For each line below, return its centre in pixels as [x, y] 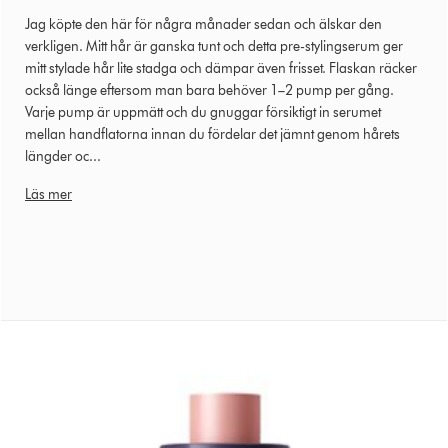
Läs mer [48, 194]
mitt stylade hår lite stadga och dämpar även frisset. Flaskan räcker [221, 68]
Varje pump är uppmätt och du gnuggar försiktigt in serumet [203, 112]
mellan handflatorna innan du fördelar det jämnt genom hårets [212, 134]
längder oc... [63, 156]
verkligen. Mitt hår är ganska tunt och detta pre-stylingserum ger [214, 46]
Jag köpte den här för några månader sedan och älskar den [203, 24]
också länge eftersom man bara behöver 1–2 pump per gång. [209, 90]
